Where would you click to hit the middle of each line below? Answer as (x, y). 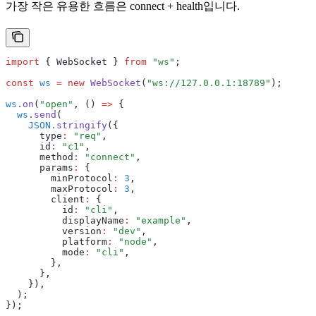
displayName (65, 221)
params (39, 168)
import (23, 62)
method (39, 157)
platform (56, 242)
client (45, 200)
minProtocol (59, 178)
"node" (133, 242)
